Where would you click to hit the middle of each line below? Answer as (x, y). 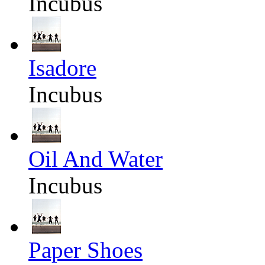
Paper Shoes (85, 250)
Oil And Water (96, 159)
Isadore (62, 68)
